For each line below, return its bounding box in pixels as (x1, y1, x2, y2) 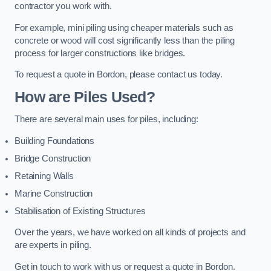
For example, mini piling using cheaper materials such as (15, 22, 233, 33)
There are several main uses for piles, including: (15, 114, 198, 125)
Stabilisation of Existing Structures (15, 206, 146, 216)
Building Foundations (15, 135, 95, 146)
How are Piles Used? (15, 88, 155, 105)
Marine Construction (15, 188, 93, 198)
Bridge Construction (15, 153, 91, 163)
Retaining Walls (15, 171, 74, 181)
